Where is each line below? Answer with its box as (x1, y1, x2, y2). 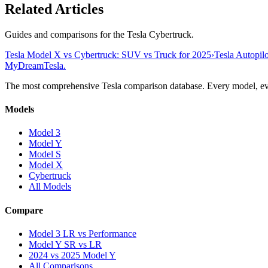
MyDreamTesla (5, 60, 63, 71)
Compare (5, 205, 43, 215)
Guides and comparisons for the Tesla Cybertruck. (5, 29, 194, 39)
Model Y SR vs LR (29, 239, 102, 249)
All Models (29, 181, 71, 192)
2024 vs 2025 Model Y (29, 249, 116, 260)
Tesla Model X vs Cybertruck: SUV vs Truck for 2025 (5, 49, 211, 60)
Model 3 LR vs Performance (29, 228, 136, 239)
